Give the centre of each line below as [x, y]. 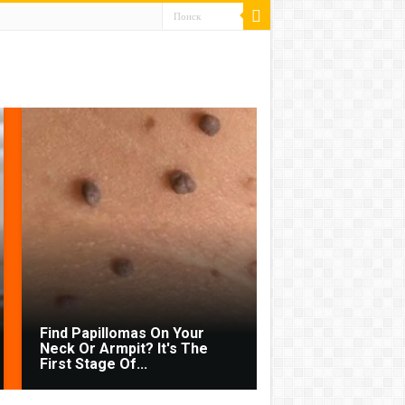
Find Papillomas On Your [122, 333]
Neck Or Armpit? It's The [123, 348]
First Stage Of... [93, 364]
